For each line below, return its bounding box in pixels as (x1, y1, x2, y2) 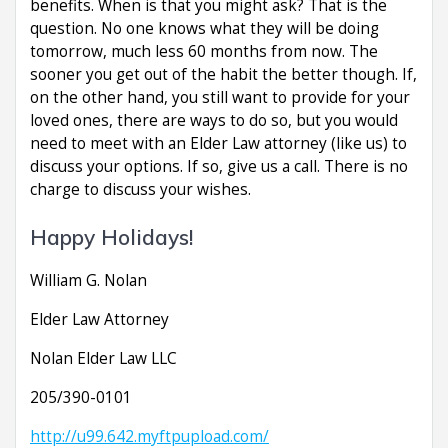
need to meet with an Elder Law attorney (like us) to (30, 132, 407, 154)
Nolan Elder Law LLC (30, 347, 177, 369)
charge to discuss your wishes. (30, 178, 251, 200)
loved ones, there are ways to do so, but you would (30, 109, 398, 131)
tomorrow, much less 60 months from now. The (30, 40, 378, 62)
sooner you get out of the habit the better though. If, (30, 63, 417, 85)
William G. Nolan (30, 269, 147, 291)
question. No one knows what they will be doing (30, 17, 379, 39)
